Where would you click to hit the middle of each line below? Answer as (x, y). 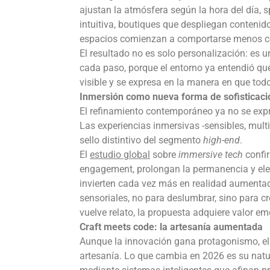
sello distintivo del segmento (141, 140)
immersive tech (211, 154)
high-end (221, 140)
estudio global (120, 154)
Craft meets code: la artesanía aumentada (171, 227)
